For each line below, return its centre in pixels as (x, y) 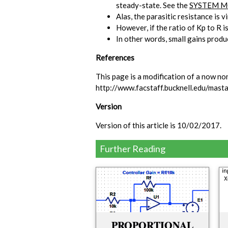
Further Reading (133, 149)
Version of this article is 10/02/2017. (159, 125)
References (115, 58)
